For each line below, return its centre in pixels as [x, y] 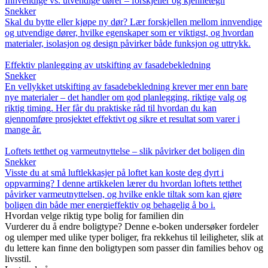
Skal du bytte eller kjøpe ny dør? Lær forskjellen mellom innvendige [133, 22]
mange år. [23, 130]
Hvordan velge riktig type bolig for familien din [94, 216]
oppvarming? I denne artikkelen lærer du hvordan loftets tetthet [123, 184]
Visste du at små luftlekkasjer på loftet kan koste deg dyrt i [114, 173]
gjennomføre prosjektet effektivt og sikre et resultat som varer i [122, 119]
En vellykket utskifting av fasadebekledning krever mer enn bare [126, 87]
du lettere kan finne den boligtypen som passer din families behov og [134, 248]
